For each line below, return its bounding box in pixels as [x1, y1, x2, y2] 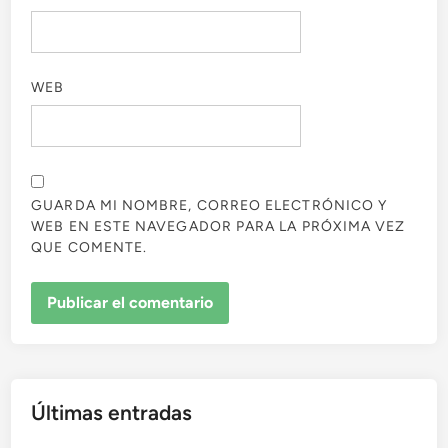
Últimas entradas [31, 400, 193, 426]
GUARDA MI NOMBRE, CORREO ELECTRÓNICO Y [31, 197, 388, 215]
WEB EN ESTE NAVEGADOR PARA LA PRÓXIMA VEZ [31, 218, 406, 236]
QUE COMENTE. [31, 239, 148, 257]
